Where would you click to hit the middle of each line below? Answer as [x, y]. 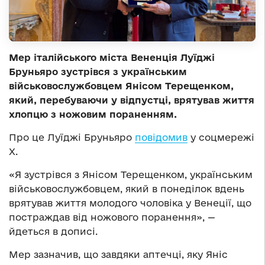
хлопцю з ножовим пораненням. [93, 114]
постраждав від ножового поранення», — [112, 217]
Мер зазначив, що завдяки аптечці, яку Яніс [118, 254]
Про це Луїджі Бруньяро [72, 137]
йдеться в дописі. [53, 231]
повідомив [161, 137]
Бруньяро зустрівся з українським [98, 71]
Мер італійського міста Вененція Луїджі [112, 57]
